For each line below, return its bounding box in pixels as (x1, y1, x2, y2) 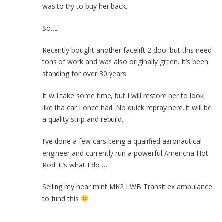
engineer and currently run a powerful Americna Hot (42, 148, 208, 158)
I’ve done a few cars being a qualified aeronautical (42, 136, 202, 146)
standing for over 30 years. (42, 68, 128, 78)
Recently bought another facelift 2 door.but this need (42, 45, 212, 55)
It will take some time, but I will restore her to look (42, 90, 204, 100)
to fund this (42, 193, 81, 203)
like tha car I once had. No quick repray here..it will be (42, 102, 212, 112)
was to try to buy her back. (42, 1, 127, 11)
